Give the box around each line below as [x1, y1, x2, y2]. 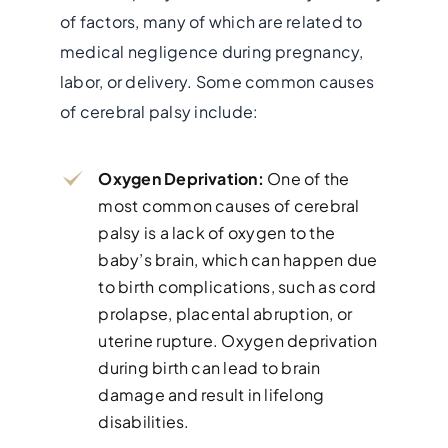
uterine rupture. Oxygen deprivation [98, 329, 377, 351]
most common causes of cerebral [98, 194, 360, 216]
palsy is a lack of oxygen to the [98, 221, 336, 243]
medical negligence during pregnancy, [59, 40, 364, 62]
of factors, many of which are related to [59, 10, 363, 32]
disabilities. [98, 410, 190, 432]
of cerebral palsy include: [59, 100, 259, 122]
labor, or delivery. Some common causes [59, 70, 375, 92]
